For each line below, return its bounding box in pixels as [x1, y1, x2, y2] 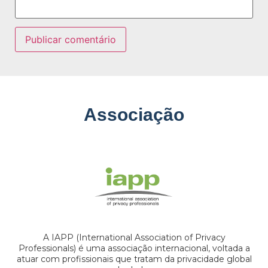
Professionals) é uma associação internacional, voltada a [18, 242, 250, 254]
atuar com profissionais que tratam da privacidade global [16, 253, 252, 264]
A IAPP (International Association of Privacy [42, 232, 226, 243]
